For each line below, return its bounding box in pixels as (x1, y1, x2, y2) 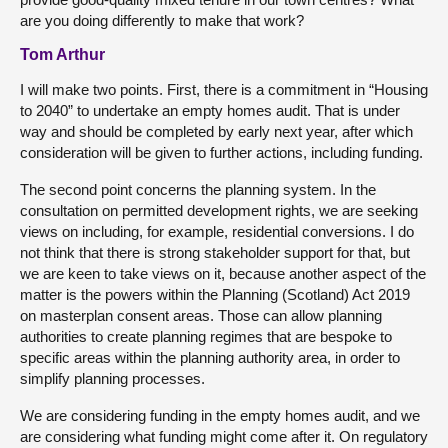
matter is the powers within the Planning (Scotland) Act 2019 (20, 285, 410, 303)
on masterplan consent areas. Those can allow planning (20, 306, 382, 324)
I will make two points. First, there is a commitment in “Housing (20, 80, 428, 98)
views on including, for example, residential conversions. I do (20, 222, 414, 240)
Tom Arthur (20, 45, 105, 63)
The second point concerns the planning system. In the (20, 180, 376, 198)
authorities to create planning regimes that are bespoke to (20, 327, 392, 345)
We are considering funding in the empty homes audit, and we (20, 406, 420, 424)
